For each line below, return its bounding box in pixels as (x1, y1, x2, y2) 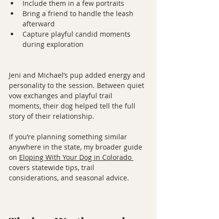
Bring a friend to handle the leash (22, 8, 135, 18)
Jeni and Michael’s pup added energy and (9, 70, 147, 80)
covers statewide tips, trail (9, 162, 96, 172)
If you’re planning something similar (9, 131, 129, 141)
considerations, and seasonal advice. (9, 173, 129, 182)
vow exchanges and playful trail (9, 90, 114, 100)
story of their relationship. (9, 111, 94, 121)
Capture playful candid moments (22, 29, 132, 39)
